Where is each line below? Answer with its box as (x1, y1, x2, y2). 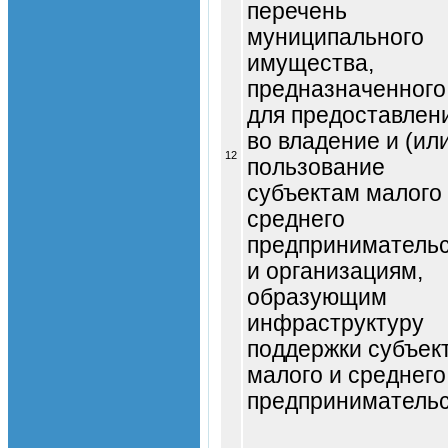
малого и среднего (247, 362, 446, 388)
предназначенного (247, 76, 446, 102)
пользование (247, 154, 385, 180)
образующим (247, 284, 387, 310)
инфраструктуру (247, 310, 424, 336)
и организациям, (247, 258, 423, 284)
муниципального (247, 24, 424, 50)
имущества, (247, 50, 374, 76)
